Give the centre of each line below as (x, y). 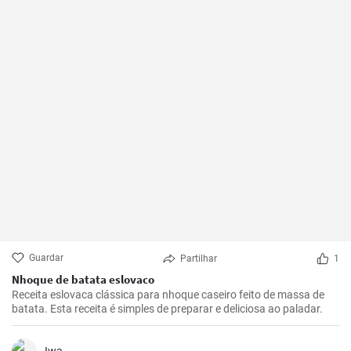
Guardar (46, 258)
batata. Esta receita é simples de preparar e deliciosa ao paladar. (167, 309)
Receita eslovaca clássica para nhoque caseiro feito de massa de (168, 295)
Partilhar (199, 259)
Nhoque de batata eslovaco (83, 279)
